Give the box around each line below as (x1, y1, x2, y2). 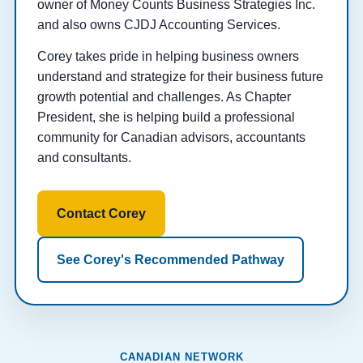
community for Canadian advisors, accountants (36, 130, 305, 145)
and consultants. (36, 151, 131, 165)
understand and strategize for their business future (36, 70, 323, 84)
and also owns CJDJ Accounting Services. (36, 18, 280, 32)
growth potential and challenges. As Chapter (36, 90, 291, 105)
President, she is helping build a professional (36, 110, 295, 125)
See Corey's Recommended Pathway (56, 253, 284, 267)
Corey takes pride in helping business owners (36, 49, 299, 64)
